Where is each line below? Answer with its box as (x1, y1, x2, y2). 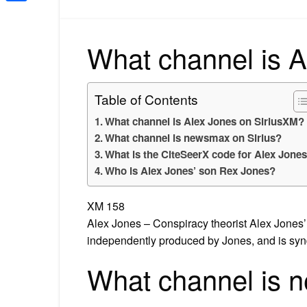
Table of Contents (95, 89, 198, 108)
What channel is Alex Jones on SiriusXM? (105, 113, 305, 129)
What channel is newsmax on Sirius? (105, 130, 282, 145)
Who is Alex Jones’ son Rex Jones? (105, 162, 276, 178)
